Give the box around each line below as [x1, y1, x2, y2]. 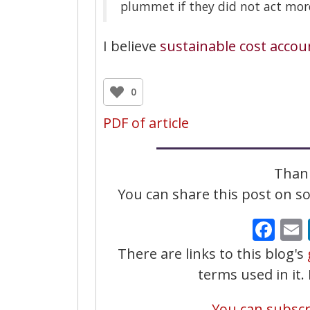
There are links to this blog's [117, 244, 307, 263]
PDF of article [103, 113, 189, 132]
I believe [103, 36, 160, 55]
